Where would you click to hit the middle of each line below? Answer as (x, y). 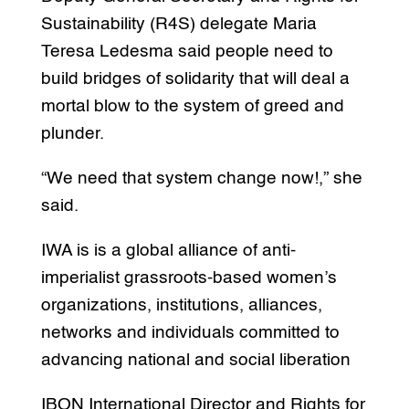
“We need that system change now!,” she (201, 178)
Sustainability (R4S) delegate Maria (178, 24)
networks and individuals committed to (190, 332)
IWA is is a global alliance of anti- (168, 250)
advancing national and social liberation (195, 360)
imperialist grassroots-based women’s (189, 278)
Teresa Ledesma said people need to (187, 51)
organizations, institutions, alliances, (181, 305)
